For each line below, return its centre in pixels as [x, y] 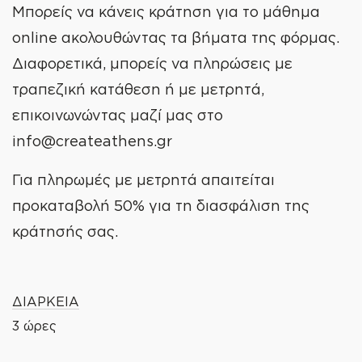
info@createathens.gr [92, 141]
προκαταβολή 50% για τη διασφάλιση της [161, 205]
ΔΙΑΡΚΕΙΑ [46, 301]
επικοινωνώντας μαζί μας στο [118, 115]
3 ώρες [34, 325]
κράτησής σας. [65, 231]
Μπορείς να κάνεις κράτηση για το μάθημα [166, 11]
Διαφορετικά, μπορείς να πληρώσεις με [152, 63]
